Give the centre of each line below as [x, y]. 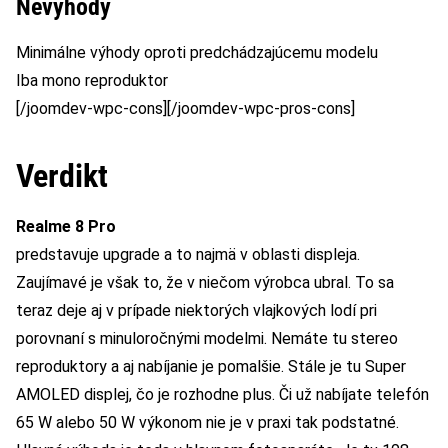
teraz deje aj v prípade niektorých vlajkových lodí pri [196, 311]
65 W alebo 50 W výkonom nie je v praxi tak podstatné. [207, 423]
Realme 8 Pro [66, 227]
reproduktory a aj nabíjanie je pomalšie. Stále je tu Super [211, 367]
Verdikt [62, 176]
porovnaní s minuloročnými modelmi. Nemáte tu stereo [207, 339]
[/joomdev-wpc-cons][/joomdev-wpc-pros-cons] [185, 109]
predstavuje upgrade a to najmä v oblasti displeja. [188, 255]
